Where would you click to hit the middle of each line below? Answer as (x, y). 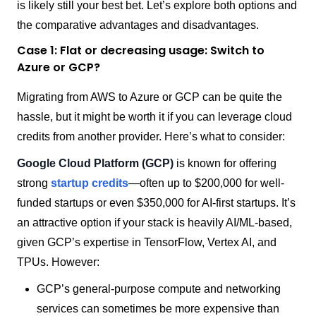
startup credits (90, 183)
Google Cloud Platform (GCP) (95, 164)
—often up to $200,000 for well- (206, 183)
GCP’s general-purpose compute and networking (159, 289)
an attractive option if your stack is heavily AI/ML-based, (154, 223)
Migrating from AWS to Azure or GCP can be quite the (150, 97)
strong (34, 183)
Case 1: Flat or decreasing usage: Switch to (141, 51)
